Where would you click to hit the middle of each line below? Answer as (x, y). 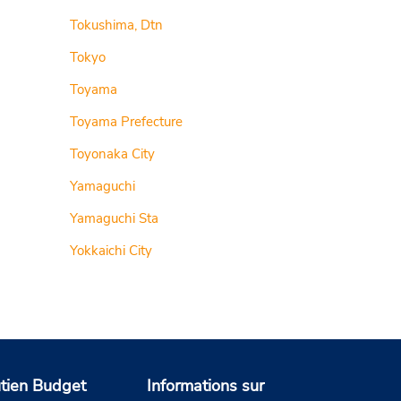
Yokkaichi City (111, 251)
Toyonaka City (113, 154)
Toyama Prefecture (127, 122)
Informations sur (205, 386)
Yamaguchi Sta (115, 218)
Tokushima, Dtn (117, 25)
